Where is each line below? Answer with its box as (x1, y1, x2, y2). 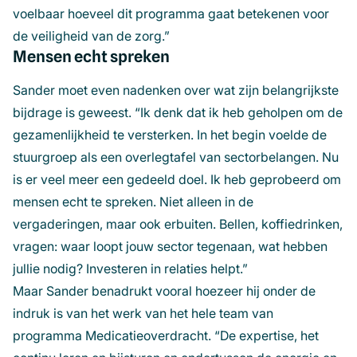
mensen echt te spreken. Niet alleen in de (13, 194, 253, 210)
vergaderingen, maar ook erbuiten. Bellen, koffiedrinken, (13, 216, 343, 233)
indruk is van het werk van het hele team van (13, 305, 273, 322)
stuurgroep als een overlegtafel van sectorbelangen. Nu (13, 149, 339, 166)
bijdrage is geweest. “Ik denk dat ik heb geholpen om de (13, 104, 343, 121)
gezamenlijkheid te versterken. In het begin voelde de (13, 127, 327, 143)
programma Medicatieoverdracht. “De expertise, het (13, 328, 319, 344)
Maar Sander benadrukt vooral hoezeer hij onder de (13, 283, 316, 300)
